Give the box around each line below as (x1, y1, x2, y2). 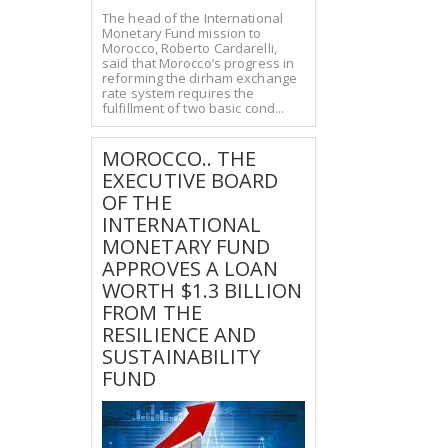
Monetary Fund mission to (102, 23, 262, 42)
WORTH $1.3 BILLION (102, 276, 302, 304)
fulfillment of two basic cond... (102, 98, 285, 117)
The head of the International (102, 8, 283, 27)
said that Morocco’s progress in (102, 53, 295, 72)
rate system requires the (102, 83, 255, 102)
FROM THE (102, 298, 202, 326)
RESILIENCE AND (102, 320, 257, 348)
